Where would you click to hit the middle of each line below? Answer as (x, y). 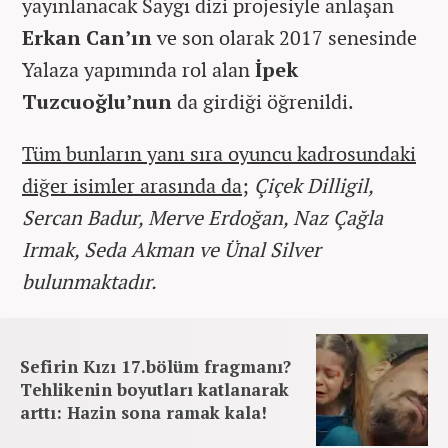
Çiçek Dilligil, (313, 185)
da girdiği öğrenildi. (263, 101)
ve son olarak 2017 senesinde (284, 37)
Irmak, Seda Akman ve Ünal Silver (171, 249)
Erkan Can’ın (87, 37)
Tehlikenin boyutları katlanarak (154, 389)
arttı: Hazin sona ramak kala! (143, 412)
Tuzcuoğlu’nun (97, 101)
